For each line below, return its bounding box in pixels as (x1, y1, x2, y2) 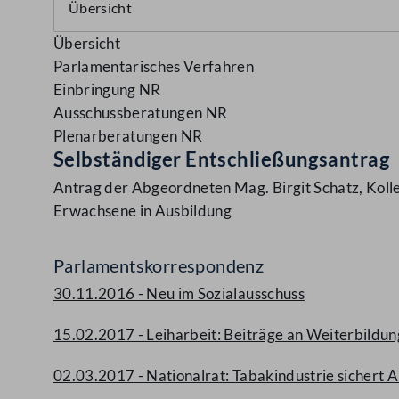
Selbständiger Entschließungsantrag (53, 147, 389, 171)
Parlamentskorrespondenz (53, 255, 265, 276)
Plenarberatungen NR (53, 126, 203, 145)
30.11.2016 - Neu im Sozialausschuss (53, 284, 305, 303)
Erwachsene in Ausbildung (53, 201, 232, 220)
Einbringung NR (53, 80, 161, 99)
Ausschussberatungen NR (53, 103, 228, 122)
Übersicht (53, 34, 121, 53)
